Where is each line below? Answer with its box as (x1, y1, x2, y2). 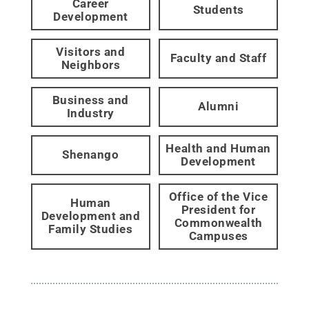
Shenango (62, 148, 119, 162)
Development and (41, 209, 141, 223)
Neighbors (61, 57, 121, 72)
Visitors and (56, 44, 126, 59)
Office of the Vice (168, 189, 268, 203)
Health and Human (166, 141, 271, 155)
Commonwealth (174, 215, 263, 230)
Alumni (198, 99, 239, 114)
